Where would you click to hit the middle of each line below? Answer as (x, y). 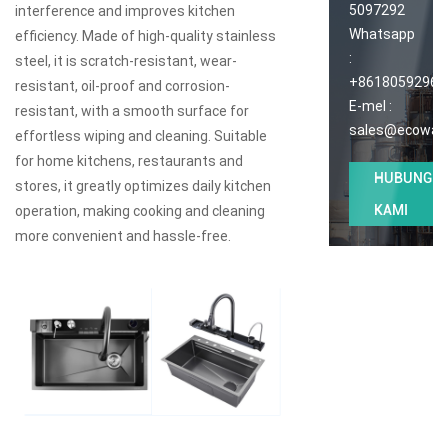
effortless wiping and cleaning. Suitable (141, 135)
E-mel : (370, 105)
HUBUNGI (405, 177)
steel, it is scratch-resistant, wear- (126, 60)
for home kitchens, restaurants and (129, 160)
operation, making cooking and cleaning (140, 210)
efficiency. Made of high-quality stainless (145, 35)
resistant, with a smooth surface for (132, 110)
